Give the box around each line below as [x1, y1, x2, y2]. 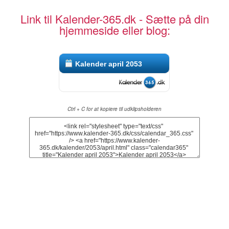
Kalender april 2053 [75, 59, 143, 68]
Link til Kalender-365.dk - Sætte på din [20, 10, 209, 27]
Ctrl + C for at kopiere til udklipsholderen [67, 105, 162, 112]
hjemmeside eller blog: [59, 21, 170, 38]
